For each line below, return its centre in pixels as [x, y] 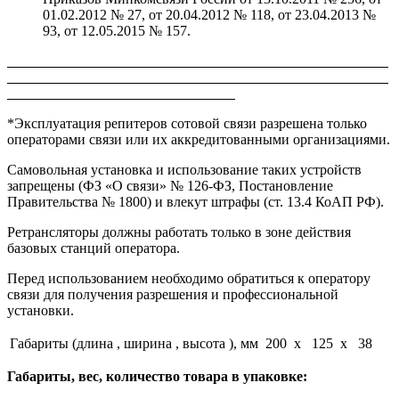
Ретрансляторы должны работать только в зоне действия [179, 232]
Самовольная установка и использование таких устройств [184, 169]
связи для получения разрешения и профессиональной [173, 294]
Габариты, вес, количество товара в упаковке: [157, 376]
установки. [41, 310]
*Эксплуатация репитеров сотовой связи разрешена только [187, 123]
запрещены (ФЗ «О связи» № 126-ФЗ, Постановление [170, 185]
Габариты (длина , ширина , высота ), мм [134, 343]
